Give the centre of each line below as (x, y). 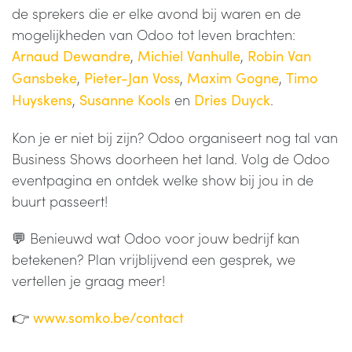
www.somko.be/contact (108, 318)
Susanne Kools (125, 100)
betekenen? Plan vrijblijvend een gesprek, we (154, 259)
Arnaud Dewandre (71, 56)
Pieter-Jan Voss (132, 78)
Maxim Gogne (233, 78)
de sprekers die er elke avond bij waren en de (156, 13)
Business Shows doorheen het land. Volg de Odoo (171, 159)
